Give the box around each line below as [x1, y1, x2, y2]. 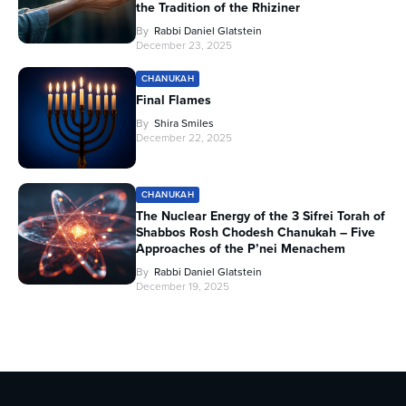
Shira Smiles [154, 114, 214, 131]
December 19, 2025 [136, 277, 229, 295]
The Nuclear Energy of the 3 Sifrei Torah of [136, 206, 385, 226]
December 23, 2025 [136, 36, 232, 53]
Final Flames [136, 90, 211, 110]
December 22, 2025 [136, 129, 232, 146]
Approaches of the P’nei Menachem [136, 238, 345, 258]
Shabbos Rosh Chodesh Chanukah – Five [136, 222, 375, 242]
